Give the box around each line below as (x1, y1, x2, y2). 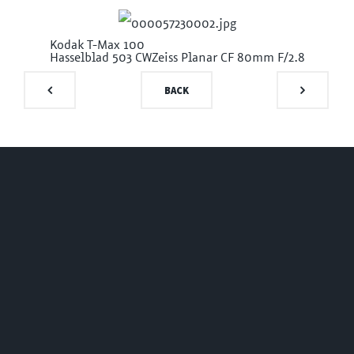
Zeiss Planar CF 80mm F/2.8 (151, 52, 305, 65)
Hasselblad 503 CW (49, 52, 152, 65)
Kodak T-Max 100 (49, 40, 145, 52)
